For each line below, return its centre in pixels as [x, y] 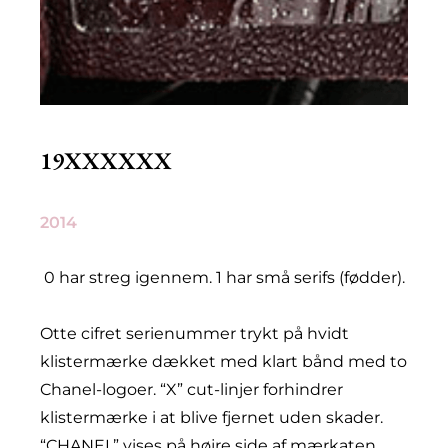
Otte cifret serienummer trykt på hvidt [194, 334]
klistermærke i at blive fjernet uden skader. [211, 418]
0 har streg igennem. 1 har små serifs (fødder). [224, 278]
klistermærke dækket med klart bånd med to [223, 362]
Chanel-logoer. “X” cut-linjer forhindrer [191, 390]
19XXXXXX [106, 161]
